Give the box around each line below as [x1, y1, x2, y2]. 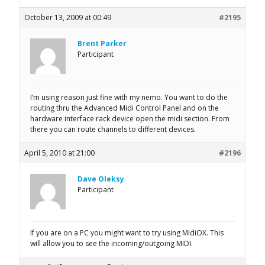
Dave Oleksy [77, 173, 124, 184]
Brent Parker [77, 38, 127, 49]
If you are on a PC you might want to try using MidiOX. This [30, 227, 224, 238]
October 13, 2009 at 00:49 [24, 12, 111, 22]
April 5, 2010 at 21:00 [24, 147, 95, 158]
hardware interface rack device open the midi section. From [30, 113, 230, 124]
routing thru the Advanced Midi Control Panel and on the [30, 102, 219, 113]
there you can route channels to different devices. [30, 124, 196, 134]
